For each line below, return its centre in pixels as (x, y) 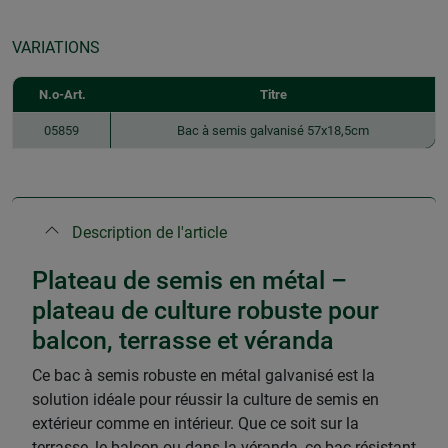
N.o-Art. (62, 94)
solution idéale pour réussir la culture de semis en (205, 399)
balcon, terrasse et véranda (183, 340)
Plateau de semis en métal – (189, 280)
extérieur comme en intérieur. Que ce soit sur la (195, 423)
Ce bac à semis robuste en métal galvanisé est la (203, 375)
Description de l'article (149, 232)
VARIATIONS (56, 47)
